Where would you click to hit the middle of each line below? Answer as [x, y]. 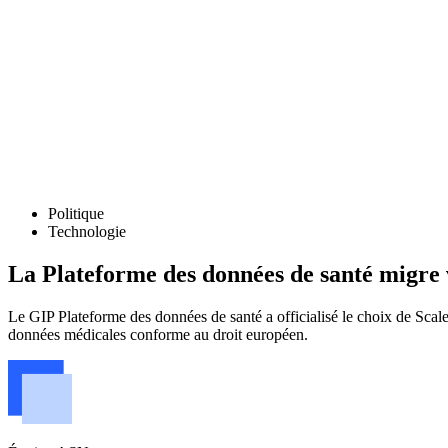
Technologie [87, 231]
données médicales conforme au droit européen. [158, 334]
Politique [76, 213]
